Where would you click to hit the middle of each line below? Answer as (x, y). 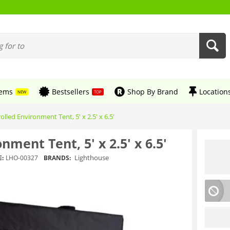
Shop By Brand (153, 91)
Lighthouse (91, 157)
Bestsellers (71, 91)
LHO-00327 (22, 158)
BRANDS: (57, 158)
